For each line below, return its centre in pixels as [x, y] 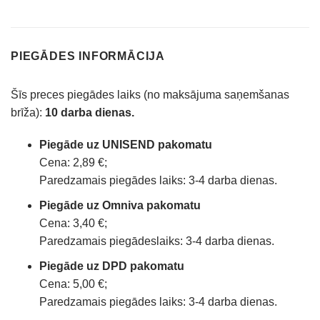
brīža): [28, 112]
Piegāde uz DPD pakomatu [112, 266]
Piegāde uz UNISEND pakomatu [126, 145]
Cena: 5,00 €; [73, 284]
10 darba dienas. [90, 112]
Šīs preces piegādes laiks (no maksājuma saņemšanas [150, 94]
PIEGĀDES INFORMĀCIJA [88, 56]
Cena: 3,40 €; [73, 223]
